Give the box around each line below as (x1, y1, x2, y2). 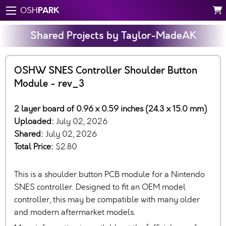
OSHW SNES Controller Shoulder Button (14, 64, 197, 77)
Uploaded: (14, 116, 56, 127)
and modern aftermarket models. (14, 207, 135, 217)
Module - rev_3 (14, 77, 84, 90)
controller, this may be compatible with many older (14, 194, 200, 205)
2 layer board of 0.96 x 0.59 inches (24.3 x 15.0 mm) (14, 103, 207, 114)
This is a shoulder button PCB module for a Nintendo (14, 169, 205, 180)
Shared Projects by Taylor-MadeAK (30, 29, 196, 42)
